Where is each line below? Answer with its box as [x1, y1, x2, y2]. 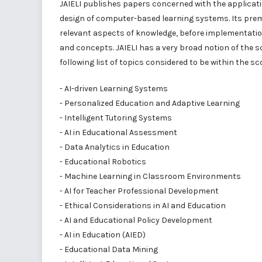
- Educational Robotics [60, 157, 146, 167]
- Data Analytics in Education [60, 142, 170, 152]
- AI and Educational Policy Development [60, 215, 212, 225]
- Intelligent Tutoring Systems [60, 113, 172, 123]
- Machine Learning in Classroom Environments [60, 171, 241, 181]
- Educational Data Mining [60, 244, 158, 254]
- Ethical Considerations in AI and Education [60, 201, 226, 211]
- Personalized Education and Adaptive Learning [60, 98, 240, 108]
